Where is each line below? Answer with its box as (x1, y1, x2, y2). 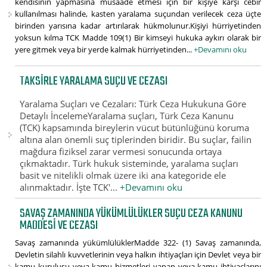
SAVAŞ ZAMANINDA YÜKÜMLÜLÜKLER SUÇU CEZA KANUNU (20, 204, 243, 224)
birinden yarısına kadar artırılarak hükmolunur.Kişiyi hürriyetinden (15, 20, 261, 32)
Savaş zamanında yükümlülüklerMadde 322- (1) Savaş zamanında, (15, 237, 261, 249)
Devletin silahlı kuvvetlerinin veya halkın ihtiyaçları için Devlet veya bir (15, 249, 261, 260)
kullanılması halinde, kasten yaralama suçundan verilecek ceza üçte (15, 8, 261, 20)
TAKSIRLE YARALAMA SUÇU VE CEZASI (20, 72, 168, 92)
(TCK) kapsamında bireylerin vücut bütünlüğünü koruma (20, 121, 250, 133)
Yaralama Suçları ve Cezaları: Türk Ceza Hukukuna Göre (20, 97, 247, 110)
